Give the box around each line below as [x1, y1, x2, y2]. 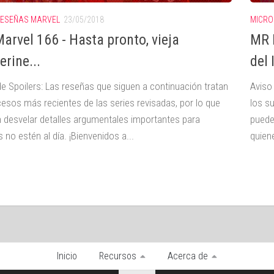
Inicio [57, 250, 77, 262]
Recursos [99, 250, 136, 262]
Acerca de [168, 250, 208, 262]
